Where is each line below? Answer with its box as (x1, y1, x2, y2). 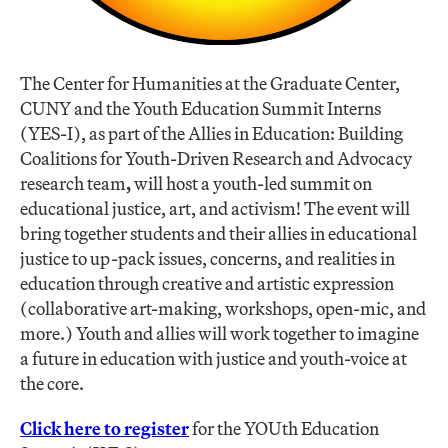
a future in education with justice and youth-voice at (20, 347, 407, 371)
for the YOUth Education (189, 417, 379, 441)
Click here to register (20, 417, 189, 441)
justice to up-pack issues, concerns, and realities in (20, 247, 395, 271)
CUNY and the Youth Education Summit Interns (20, 97, 381, 121)
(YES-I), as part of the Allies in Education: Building (20, 122, 403, 146)
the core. (20, 372, 84, 396)
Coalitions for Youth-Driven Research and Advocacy (20, 147, 412, 171)
